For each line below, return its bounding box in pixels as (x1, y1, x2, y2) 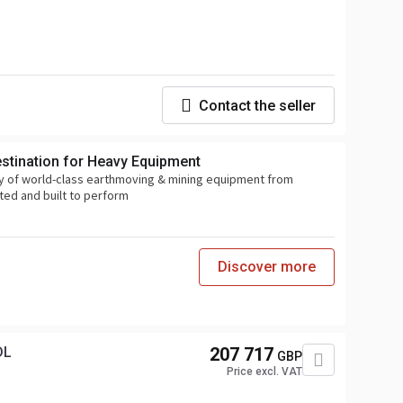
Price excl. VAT (227, 365, 302, 378)
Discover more (218, 258, 316, 275)
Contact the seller (199, 96, 316, 114)
